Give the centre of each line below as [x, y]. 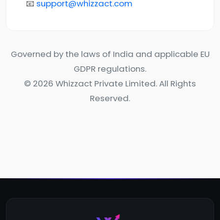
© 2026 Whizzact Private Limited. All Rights [110, 83]
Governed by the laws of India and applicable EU [110, 54]
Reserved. [110, 98]
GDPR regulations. [110, 69]
